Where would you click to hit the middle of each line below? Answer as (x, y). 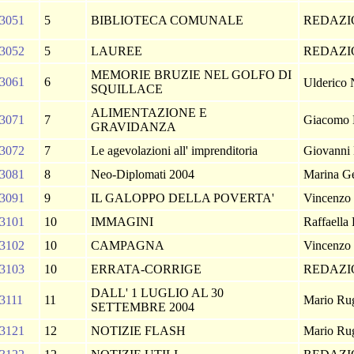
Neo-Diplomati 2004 (144, 174)
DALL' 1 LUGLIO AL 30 (157, 293)
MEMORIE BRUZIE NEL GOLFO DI (191, 75)
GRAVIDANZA (135, 127)
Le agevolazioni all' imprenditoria (176, 151)
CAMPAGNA (129, 245)
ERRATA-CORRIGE (148, 269)
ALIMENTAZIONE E (149, 113)
